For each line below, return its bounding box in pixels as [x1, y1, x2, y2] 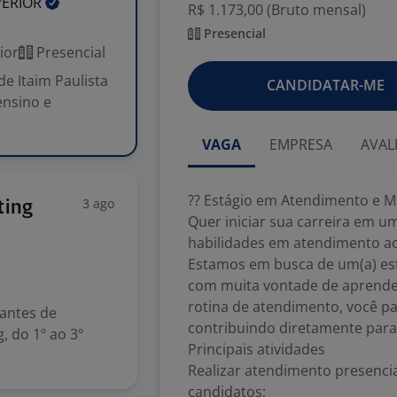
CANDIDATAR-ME [266, 75, 385, 95]
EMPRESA [269, 135, 332, 154]
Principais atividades [188, 339, 325, 359]
